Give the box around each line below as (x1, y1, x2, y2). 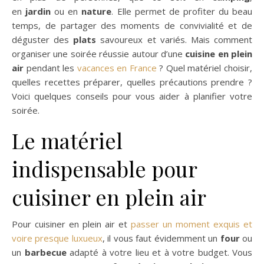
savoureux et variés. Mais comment (96, 34, 253, 46)
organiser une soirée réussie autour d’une (12, 48, 186, 60)
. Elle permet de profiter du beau (111, 5, 253, 18)
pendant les (24, 62, 77, 74)
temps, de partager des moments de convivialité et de (12, 19, 252, 32)
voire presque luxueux (12, 232, 103, 245)
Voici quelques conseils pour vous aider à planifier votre (12, 90, 252, 103)
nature (81, 5, 112, 18)
